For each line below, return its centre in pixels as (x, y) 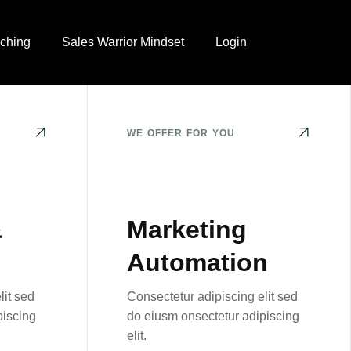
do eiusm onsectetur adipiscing (213, 316)
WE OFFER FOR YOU (181, 133)
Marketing (187, 230)
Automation (197, 262)
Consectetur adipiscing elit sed (212, 297)
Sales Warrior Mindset (123, 42)
